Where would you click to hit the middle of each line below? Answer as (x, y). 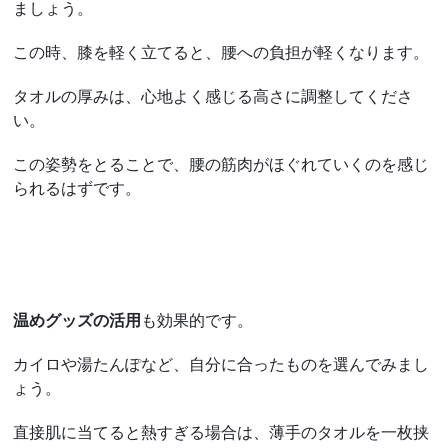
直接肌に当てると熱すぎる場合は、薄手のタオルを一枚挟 (221, 431)
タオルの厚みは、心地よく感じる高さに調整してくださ (213, 95)
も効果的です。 (197, 319)
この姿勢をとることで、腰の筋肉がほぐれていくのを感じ (221, 163)
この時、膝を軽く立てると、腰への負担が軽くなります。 (221, 51)
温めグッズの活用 (77, 319)
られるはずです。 (77, 187)
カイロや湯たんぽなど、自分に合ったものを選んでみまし (221, 363)
